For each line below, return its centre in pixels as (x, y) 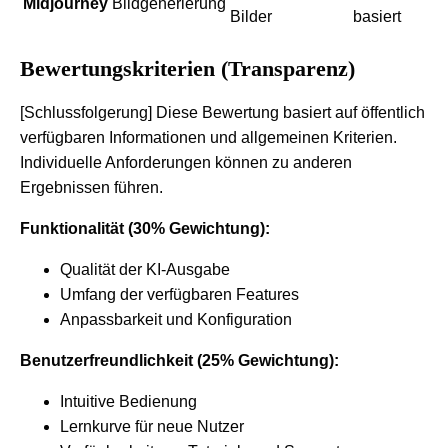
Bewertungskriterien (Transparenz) (187, 68)
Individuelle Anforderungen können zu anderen (186, 162)
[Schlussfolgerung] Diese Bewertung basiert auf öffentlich (222, 112)
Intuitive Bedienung (128, 401)
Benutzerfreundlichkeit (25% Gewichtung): (179, 360)
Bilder (251, 16)
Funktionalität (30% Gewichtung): (145, 228)
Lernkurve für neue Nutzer (152, 426)
